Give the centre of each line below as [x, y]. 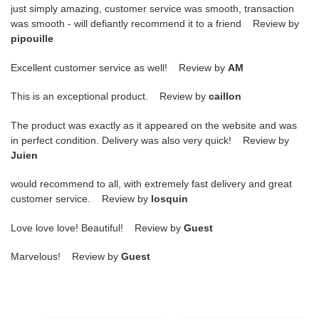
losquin [169, 199]
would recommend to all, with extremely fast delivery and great [151, 184]
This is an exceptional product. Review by [110, 96]
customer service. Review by [81, 199]
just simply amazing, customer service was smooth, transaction [152, 9]
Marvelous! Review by [66, 256]
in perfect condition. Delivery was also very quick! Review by [150, 140]
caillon [225, 96]
